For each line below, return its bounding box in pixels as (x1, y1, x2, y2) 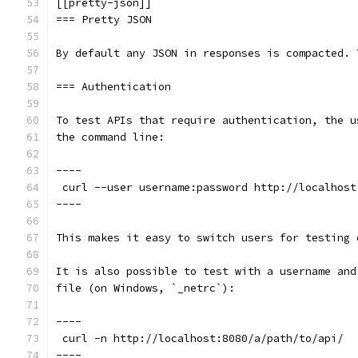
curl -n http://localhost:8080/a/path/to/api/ (56, 332, 344, 345)
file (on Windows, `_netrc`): (56, 281, 235, 295)
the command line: (56, 130, 165, 144)
